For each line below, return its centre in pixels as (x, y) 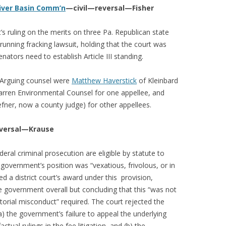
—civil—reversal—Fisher (110, 8)
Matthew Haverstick (104, 80)
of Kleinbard (157, 80)
